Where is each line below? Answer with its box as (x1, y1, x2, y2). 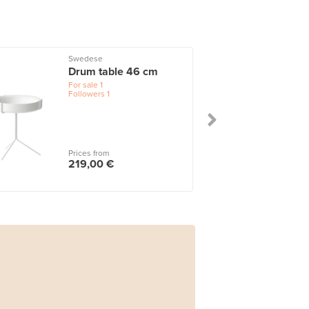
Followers (68, 88, 106, 99)
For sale (68, 79, 99, 90)
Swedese (68, 53, 103, 63)
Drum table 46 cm (68, 64, 159, 79)
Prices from (68, 148, 110, 159)
